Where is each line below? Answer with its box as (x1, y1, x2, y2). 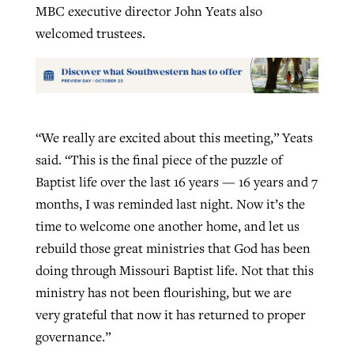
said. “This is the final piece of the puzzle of (35, 150, 282, 168)
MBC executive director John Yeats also (35, 2, 262, 20)
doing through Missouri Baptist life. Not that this (35, 261, 314, 279)
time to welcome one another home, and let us (35, 217, 299, 235)
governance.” (35, 327, 111, 345)
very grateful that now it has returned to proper (35, 305, 306, 323)
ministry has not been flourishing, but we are (35, 283, 292, 301)
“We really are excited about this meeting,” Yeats (35, 128, 313, 146)
